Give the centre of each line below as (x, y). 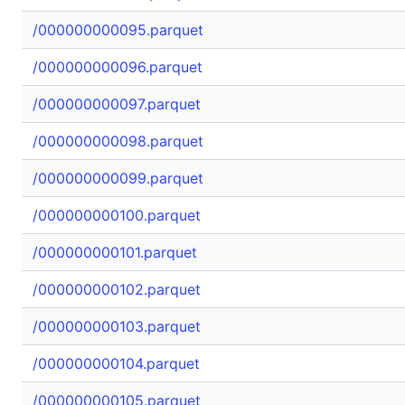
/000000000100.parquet (117, 215)
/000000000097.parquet (117, 104)
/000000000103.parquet (117, 326)
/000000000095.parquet (118, 30)
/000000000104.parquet (116, 363)
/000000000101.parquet (115, 252)
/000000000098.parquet (118, 141)
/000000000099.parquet (118, 178)
